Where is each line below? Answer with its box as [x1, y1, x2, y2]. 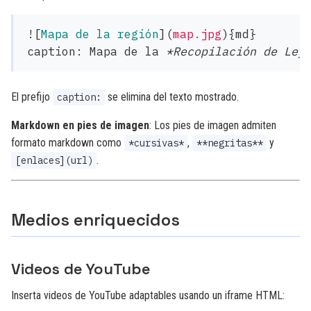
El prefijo [11, 90, 53, 103]
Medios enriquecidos [11, 209, 180, 230]
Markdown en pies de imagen [11, 119, 149, 132]
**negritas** [196, 137, 263, 149]
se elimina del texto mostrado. [105, 90, 239, 103]
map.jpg [173, 26, 221, 42]
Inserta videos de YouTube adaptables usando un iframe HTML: [11, 289, 285, 302]
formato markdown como [11, 136, 124, 149]
